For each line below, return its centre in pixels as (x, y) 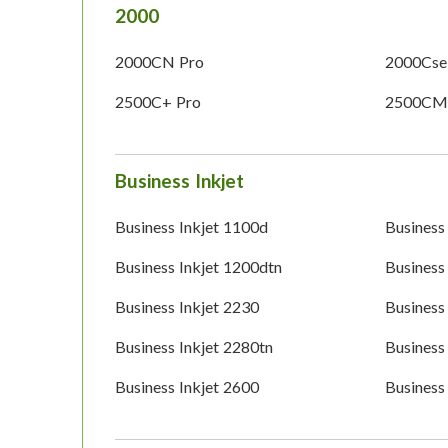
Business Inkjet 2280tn (194, 347)
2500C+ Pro (158, 102)
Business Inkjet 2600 (187, 387)
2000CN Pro (159, 62)
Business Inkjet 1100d (191, 227)
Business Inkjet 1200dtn (198, 267)
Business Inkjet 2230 (187, 307)
